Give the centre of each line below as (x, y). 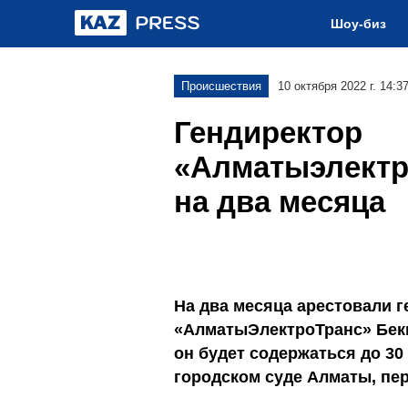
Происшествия (221, 86)
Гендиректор (268, 133)
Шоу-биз (358, 24)
